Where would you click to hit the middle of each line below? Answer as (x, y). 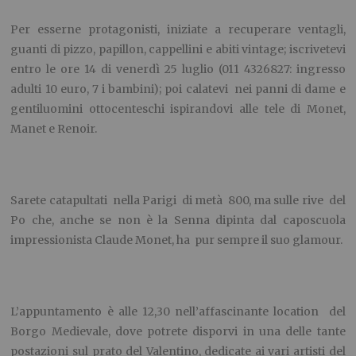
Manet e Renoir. (54, 128)
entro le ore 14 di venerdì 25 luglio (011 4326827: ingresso (178, 69)
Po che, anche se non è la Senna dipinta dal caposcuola (178, 220)
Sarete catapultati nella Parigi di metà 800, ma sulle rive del (178, 200)
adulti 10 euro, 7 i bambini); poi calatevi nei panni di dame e (178, 89)
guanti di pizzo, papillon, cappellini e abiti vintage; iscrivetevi (178, 49)
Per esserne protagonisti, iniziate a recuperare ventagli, (178, 29)
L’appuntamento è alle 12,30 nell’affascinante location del (178, 311)
